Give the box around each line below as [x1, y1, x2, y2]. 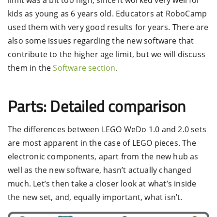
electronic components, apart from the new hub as [8, 151, 199, 162]
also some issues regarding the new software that [8, 35, 194, 46]
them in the [8, 62, 53, 73]
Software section [53, 62, 116, 73]
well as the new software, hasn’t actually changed [8, 164, 191, 175]
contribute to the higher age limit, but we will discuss [8, 48, 206, 60]
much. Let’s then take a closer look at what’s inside [8, 178, 197, 189]
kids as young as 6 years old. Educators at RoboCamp [8, 8, 207, 19]
